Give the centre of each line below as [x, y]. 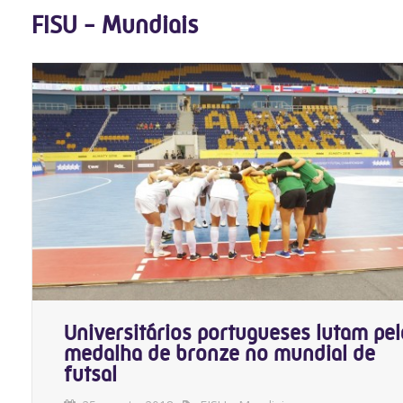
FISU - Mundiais [115, 25]
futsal [90, 374]
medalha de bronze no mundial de [219, 353]
